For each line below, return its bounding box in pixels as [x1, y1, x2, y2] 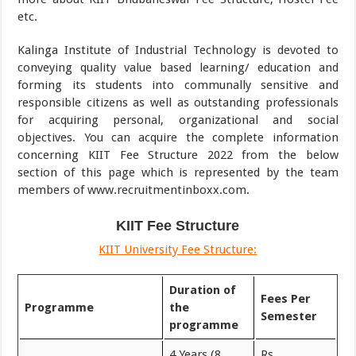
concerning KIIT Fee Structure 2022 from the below [17, 148, 339, 162]
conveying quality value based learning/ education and [17, 60, 339, 75]
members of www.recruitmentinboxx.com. [17, 183, 250, 197]
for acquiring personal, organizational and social [17, 113, 339, 127]
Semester [261, 309, 318, 323]
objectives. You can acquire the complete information [17, 130, 339, 145]
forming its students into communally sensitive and [17, 78, 339, 92]
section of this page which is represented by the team [17, 165, 339, 180]
